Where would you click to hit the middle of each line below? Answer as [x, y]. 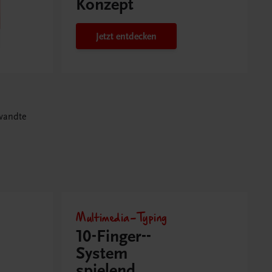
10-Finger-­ [114, 237]
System [102, 254]
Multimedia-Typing [122, 217]
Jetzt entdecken [127, 36]
